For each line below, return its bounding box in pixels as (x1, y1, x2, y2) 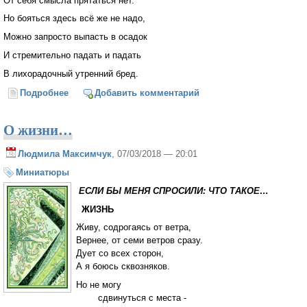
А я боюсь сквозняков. (76, 261, 170, 272)
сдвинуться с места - (76, 293, 186, 304)
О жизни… (3, 119, 73, 140)
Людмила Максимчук (18, 149, 112, 160)
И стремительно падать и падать (3, 49, 141, 60)
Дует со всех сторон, (76, 248, 164, 259)
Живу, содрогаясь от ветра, (76, 222, 191, 233)
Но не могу (76, 280, 121, 291)
